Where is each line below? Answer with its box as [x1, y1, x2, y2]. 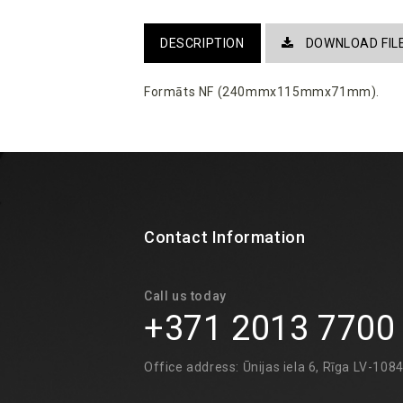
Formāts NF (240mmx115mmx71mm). [144, 85, 383, 100]
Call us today [144, 289, 227, 304]
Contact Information [144, 228, 306, 247]
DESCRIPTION [160, 36, 245, 51]
